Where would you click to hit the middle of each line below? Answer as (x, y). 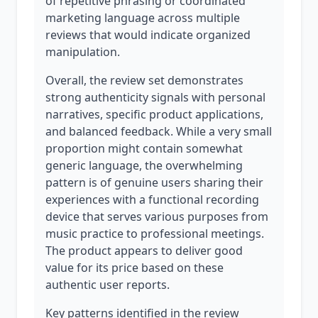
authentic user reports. (108, 285)
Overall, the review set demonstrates (144, 80)
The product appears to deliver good (144, 251)
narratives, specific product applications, (154, 114)
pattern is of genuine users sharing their (154, 182)
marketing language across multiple (143, 18)
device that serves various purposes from (157, 216)
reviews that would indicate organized (148, 35)
